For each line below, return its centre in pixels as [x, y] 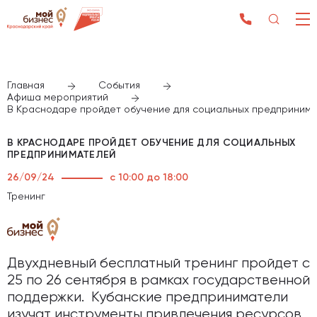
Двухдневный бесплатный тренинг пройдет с [158, 263]
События [119, 86]
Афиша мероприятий [58, 98]
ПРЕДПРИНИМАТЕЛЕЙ [62, 155]
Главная [26, 86]
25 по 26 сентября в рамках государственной [158, 280]
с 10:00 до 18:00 [149, 178]
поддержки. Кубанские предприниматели [148, 297]
